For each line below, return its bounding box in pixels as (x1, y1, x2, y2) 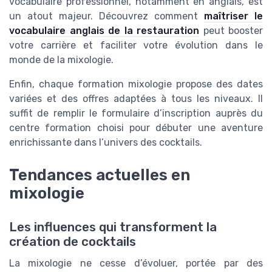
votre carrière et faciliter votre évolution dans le (9, 39, 263, 52)
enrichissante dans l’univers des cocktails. (9, 137, 202, 149)
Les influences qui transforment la (9, 220, 217, 235)
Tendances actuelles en (9, 166, 190, 185)
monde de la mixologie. (9, 54, 114, 66)
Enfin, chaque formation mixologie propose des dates (9, 78, 263, 90)
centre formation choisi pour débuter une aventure (9, 122, 263, 134)
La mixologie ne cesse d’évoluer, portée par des (9, 257, 263, 270)
